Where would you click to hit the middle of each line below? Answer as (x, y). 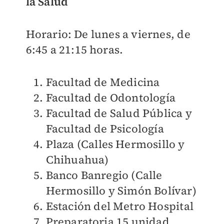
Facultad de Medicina (103, 82)
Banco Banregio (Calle (104, 175)
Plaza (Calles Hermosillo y (115, 144)
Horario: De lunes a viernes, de (108, 34)
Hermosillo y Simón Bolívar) (121, 191)
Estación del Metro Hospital (119, 206)
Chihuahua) (77, 160)
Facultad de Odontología (111, 98)
